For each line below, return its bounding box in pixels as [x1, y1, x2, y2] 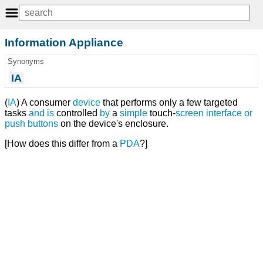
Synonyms [7, 57, 44, 66]
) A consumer [16, 97, 73, 108]
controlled [54, 108, 100, 119]
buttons [28, 119, 58, 129]
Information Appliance [5, 36, 123, 49]
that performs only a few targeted [100, 97, 238, 108]
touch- [147, 108, 176, 119]
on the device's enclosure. [58, 119, 168, 129]
